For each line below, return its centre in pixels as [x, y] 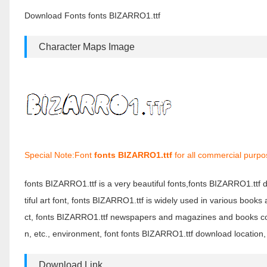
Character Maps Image [87, 47]
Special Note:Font [59, 155]
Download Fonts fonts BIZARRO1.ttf [92, 15]
